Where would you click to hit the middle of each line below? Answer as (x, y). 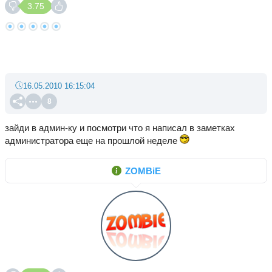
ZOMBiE (143, 171)
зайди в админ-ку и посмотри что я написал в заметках (120, 128)
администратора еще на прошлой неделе (92, 141)
